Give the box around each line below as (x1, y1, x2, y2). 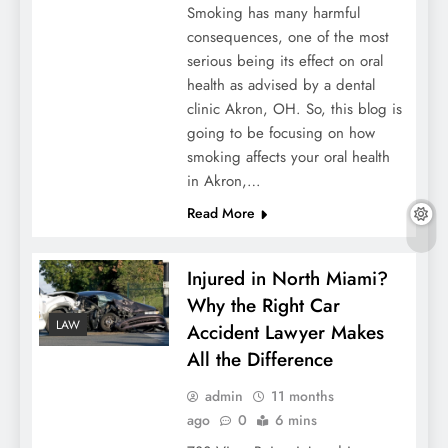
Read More (186, 203, 255, 224)
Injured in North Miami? (186, 265, 388, 293)
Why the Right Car (186, 292, 340, 320)
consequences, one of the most (186, 26, 389, 49)
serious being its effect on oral (186, 50, 383, 73)
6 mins (274, 410, 317, 431)
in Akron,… (186, 170, 261, 193)
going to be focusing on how (186, 122, 375, 145)
